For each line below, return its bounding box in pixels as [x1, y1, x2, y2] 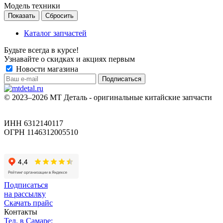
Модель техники [4, 1, 60, 10]
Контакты [4, 207, 37, 216]
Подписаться [4, 180, 48, 189]
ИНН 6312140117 [4, 118, 63, 127]
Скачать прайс [4, 198, 53, 207]
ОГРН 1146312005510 [4, 127, 78, 136]
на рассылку [4, 189, 46, 198]
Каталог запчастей [24, 28, 87, 37]
